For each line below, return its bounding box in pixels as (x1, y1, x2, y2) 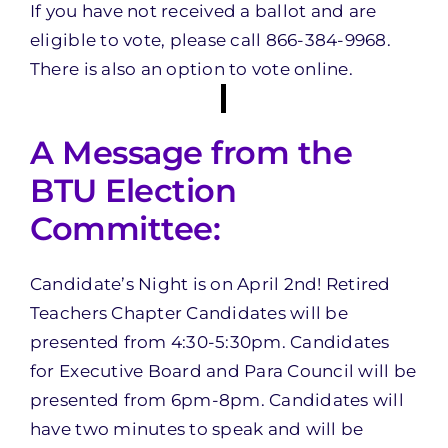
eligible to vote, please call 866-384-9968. (29, 30, 391, 50)
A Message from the (29, 133, 353, 173)
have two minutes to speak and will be (29, 418, 364, 439)
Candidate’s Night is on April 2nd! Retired (29, 273, 391, 294)
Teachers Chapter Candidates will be (29, 302, 348, 323)
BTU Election (29, 171, 237, 211)
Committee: (29, 209, 221, 249)
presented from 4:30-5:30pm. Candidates (29, 331, 390, 352)
